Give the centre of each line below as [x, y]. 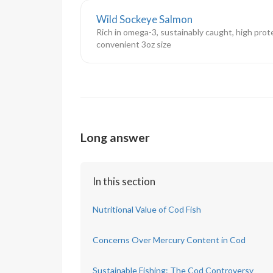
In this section [124, 181]
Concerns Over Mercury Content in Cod [169, 239]
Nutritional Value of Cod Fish [147, 209]
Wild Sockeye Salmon [144, 19]
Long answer [115, 137]
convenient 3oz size [134, 44]
